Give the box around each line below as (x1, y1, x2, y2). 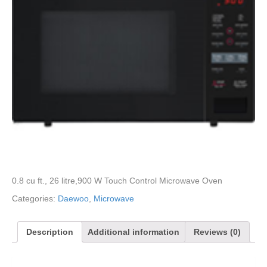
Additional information (88, 226, 179, 237)
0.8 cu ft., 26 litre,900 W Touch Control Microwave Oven (12, 175, 222, 185)
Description (26, 226, 73, 237)
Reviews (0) (194, 226, 241, 237)
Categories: (12, 193, 58, 203)
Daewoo (58, 193, 89, 203)
